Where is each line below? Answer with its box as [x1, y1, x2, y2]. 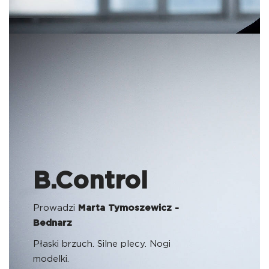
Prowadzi [33, 204, 78, 213]
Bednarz [33, 219, 72, 228]
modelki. [33, 255, 69, 264]
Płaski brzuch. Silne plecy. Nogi [33, 240, 171, 249]
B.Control [33, 169, 148, 193]
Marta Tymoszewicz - [78, 204, 179, 213]
